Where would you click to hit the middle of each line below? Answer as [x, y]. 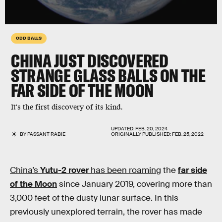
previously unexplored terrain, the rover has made [106, 212]
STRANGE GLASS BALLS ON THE [108, 76]
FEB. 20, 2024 [151, 129]
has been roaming [125, 170]
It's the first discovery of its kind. [67, 107]
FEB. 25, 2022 [188, 134]
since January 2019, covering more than [135, 184]
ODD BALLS [29, 38]
